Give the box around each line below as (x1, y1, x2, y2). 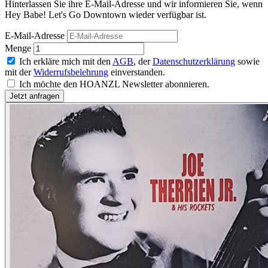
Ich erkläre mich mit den (19, 56, 112, 67)
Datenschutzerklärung (153, 56, 235, 67)
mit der (5, 67, 33, 78)
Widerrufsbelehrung (33, 67, 108, 78)
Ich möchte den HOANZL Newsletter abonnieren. (19, 79, 209, 90)
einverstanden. (108, 67, 165, 78)
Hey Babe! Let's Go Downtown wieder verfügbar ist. (5, 10, 206, 20)
